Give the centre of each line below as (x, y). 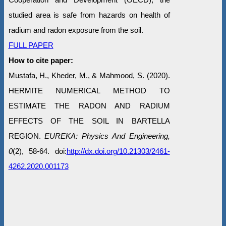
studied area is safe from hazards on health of (89, 15)
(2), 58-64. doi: (39, 151)
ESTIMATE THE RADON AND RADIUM (89, 106)
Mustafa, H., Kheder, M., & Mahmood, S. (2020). (89, 76)
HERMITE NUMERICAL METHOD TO (89, 91)
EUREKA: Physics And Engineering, (107, 136)
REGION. (26, 136)
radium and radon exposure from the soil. (76, 30)
